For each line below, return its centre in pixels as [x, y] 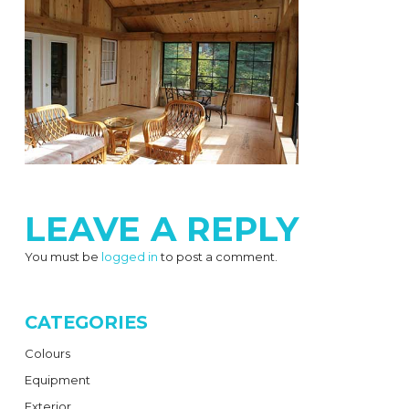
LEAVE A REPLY [161, 229]
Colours [47, 354]
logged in [129, 257]
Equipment [57, 380]
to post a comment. [217, 257]
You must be [63, 257]
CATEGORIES [86, 323]
